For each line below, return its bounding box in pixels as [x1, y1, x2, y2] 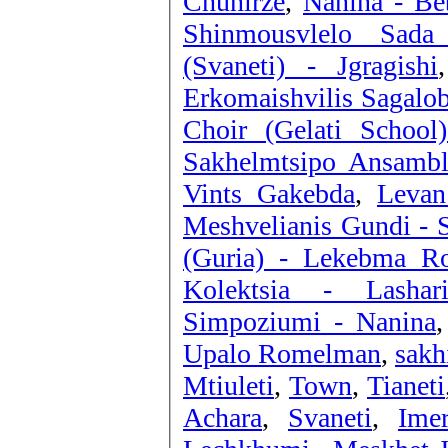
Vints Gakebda [183, 177, 355, 209]
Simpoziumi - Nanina [183, 305, 436, 337]
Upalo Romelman [183, 337, 381, 369]
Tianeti [367, 369, 445, 401]
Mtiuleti [183, 369, 274, 401]
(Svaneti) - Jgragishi [183, 49, 438, 81]
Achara [183, 401, 262, 433]
